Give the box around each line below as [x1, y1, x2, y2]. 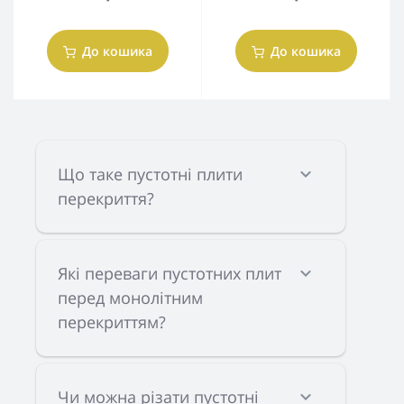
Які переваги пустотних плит [58, 262, 281, 284]
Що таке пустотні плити [58, 163, 243, 185]
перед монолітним [58, 287, 203, 308]
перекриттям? [58, 311, 166, 333]
